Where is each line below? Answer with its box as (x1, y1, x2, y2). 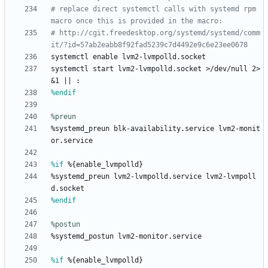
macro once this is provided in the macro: (51, 17, 223, 26)
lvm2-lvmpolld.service (114, 172, 202, 181)
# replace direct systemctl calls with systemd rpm (51, 5, 256, 14)
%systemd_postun (51, 232, 114, 241)
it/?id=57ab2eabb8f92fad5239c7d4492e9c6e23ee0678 (51, 41, 248, 50)
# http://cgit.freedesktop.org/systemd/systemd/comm (51, 29, 260, 38)
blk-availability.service (114, 124, 214, 133)
